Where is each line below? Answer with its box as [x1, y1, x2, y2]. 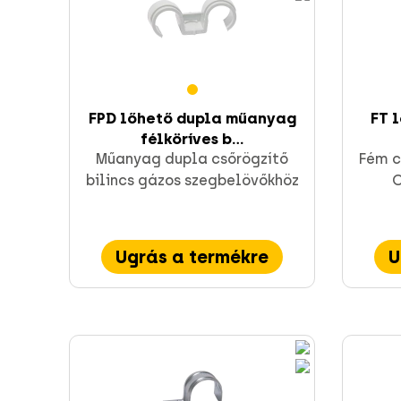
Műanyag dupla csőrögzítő [96, 150, 288, 168]
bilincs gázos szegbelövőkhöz [85, 172, 299, 190]
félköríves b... [141, 130, 243, 149]
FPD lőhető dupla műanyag [88, 109, 296, 128]
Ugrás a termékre [115, 246, 269, 269]
